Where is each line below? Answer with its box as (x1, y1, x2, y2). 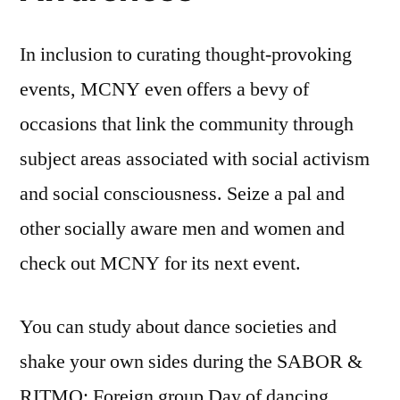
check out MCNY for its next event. (20, 251, 301, 277)
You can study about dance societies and (20, 314, 337, 340)
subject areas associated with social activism (20, 146, 370, 172)
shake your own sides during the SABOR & (20, 349, 362, 375)
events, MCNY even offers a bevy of (20, 77, 309, 103)
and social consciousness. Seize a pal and (20, 181, 345, 207)
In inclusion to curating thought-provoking (20, 42, 352, 68)
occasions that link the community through (20, 112, 354, 137)
